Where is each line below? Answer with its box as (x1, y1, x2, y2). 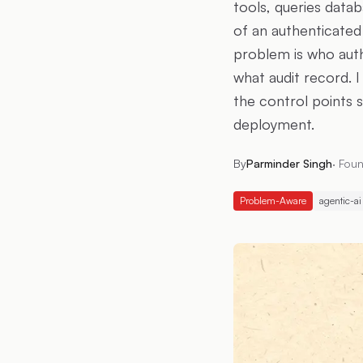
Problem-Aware (240, 194, 306, 207)
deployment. (233, 115, 314, 133)
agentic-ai (319, 194, 361, 207)
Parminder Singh (246, 156, 332, 170)
